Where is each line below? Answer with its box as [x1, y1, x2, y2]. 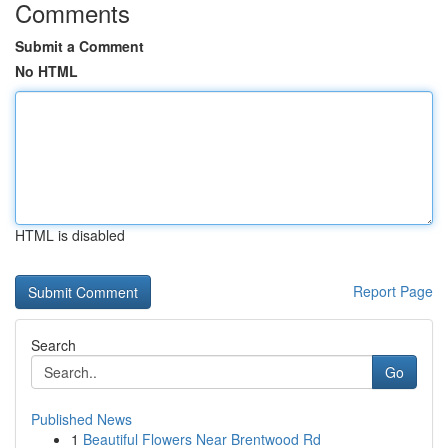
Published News [31, 409, 132, 429]
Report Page [353, 281, 433, 301]
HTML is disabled [15, 225, 125, 245]
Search [31, 335, 76, 355]
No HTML [15, 61, 78, 81]
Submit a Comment [15, 36, 144, 56]
